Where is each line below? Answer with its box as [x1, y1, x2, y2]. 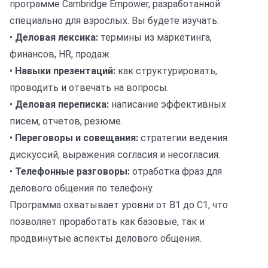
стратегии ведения [138, 132, 227, 144]
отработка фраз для [130, 166, 222, 177]
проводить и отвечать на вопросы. [10, 82, 169, 93]
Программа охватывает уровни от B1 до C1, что [10, 199, 228, 211]
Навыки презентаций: [15, 65, 115, 77]
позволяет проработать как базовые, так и [10, 216, 205, 227]
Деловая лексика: [15, 32, 98, 43]
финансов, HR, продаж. [10, 48, 111, 60]
